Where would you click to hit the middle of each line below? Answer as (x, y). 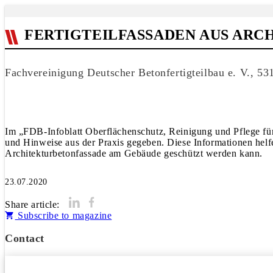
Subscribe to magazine (63, 215)
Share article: (33, 204)
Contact (25, 238)
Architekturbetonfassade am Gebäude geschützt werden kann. (134, 153)
